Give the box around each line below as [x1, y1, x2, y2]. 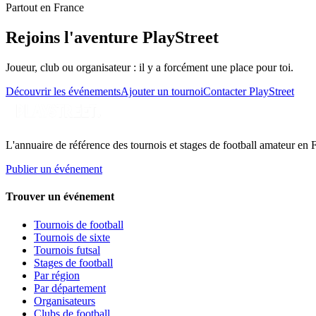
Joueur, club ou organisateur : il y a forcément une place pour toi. [6, 61, 293, 74]
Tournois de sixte [34, 231, 110, 243]
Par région [34, 269, 80, 281]
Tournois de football [34, 218, 123, 231]
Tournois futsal [34, 243, 100, 256]
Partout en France [6, 1, 84, 14]
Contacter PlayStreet [203, 85, 294, 98]
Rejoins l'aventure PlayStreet [6, 28, 219, 47]
